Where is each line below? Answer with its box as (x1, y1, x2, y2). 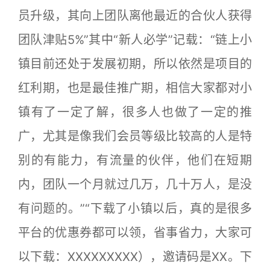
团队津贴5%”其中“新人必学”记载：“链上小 (18, 32, 252, 47)
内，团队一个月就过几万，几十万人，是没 (18, 177, 252, 192)
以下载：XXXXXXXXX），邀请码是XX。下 (18, 249, 252, 264)
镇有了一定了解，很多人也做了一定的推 (18, 104, 252, 119)
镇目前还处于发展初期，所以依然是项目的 (18, 56, 252, 71)
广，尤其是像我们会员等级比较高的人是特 (18, 128, 252, 143)
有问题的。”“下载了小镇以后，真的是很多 (18, 201, 252, 216)
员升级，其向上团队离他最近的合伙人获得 (18, 8, 252, 23)
